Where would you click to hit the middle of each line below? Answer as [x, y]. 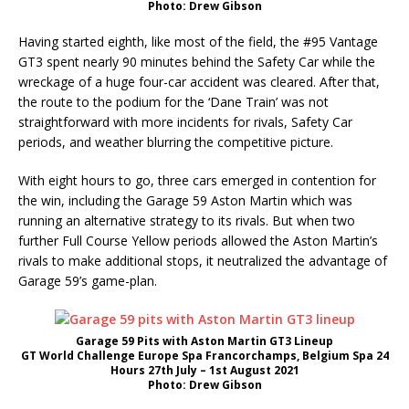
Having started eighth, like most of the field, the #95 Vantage [198, 42]
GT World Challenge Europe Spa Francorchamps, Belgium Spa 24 [204, 356]
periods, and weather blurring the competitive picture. [176, 142]
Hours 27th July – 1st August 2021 [204, 371]
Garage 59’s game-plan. [88, 281]
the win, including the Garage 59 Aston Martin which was [185, 201]
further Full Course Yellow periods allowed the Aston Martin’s [198, 241]
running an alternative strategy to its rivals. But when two [187, 221]
